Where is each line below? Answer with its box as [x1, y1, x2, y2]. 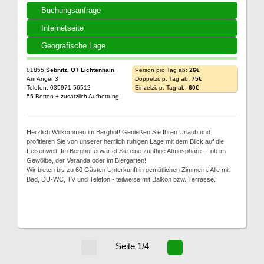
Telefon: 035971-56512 [27, 84, 91, 91]
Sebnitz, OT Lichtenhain [46, 67, 114, 73]
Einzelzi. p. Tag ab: [135, 84, 189, 91]
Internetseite [41, 24, 84, 32]
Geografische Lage [41, 41, 105, 50]
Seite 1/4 [115, 241, 149, 252]
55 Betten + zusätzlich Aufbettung [27, 93, 119, 100]
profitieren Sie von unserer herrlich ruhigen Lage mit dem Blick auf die [27, 138, 224, 145]
